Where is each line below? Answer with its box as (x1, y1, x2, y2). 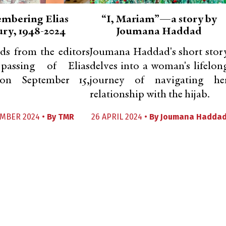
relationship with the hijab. (90, 89, 210, 100)
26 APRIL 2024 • (91, 112, 149, 122)
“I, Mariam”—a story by (101, 14, 217, 25)
